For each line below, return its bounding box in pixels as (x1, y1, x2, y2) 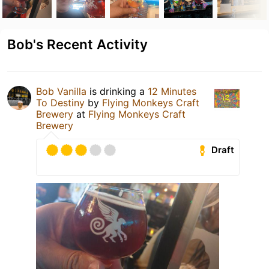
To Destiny (36, 96, 85, 109)
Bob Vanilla (36, 85, 86, 97)
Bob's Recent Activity (7, 35, 148, 52)
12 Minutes (148, 85, 196, 97)
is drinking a (86, 85, 148, 97)
